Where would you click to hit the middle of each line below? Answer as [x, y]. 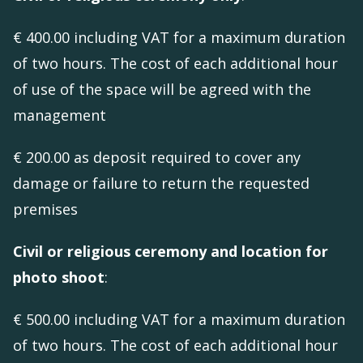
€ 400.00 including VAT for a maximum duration [179, 38]
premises [47, 209]
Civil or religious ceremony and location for [171, 252]
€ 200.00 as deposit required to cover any [157, 158]
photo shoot [59, 278]
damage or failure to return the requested [161, 184]
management [62, 115]
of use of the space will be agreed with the [162, 90]
